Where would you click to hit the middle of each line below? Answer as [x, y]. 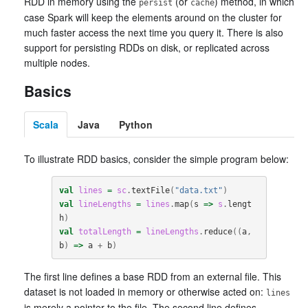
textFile [150, 190]
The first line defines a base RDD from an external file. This [153, 276]
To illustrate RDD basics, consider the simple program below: [156, 159]
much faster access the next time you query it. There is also [154, 32]
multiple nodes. [57, 63]
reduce [218, 231]
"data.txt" [198, 190]
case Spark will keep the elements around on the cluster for [153, 17]
